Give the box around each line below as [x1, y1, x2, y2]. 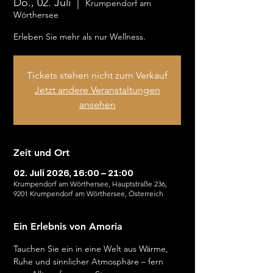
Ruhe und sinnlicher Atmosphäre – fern [13, 256, 166, 267]
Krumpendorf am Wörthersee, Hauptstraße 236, [13, 179, 167, 188]
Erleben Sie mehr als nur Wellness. [13, 31, 146, 42]
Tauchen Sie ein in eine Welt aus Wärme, [13, 243, 171, 254]
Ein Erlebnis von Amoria [13, 221, 122, 232]
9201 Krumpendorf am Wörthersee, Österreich [13, 189, 163, 198]
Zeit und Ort [13, 147, 69, 158]
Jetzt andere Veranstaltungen [34, 84, 160, 96]
